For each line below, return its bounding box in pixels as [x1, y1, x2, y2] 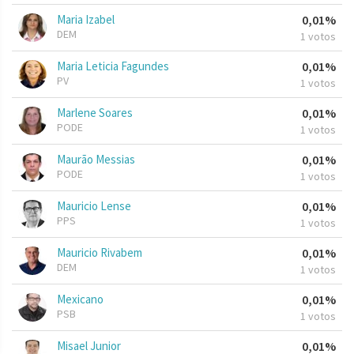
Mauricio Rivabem [57, 245, 142, 261]
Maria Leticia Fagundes [57, 58, 169, 74]
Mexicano [57, 292, 104, 307]
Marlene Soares [57, 105, 133, 121]
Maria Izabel [57, 12, 115, 28]
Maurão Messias [57, 152, 135, 168]
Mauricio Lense [57, 198, 131, 214]
